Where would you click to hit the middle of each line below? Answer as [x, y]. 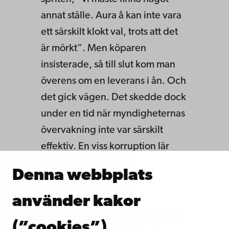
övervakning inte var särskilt [102, 130]
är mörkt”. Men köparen [94, 48]
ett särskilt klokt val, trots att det [109, 32]
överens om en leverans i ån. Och [113, 81]
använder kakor [76, 202]
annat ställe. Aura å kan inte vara [111, 16]
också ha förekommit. [88, 163]
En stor [58, 216]
